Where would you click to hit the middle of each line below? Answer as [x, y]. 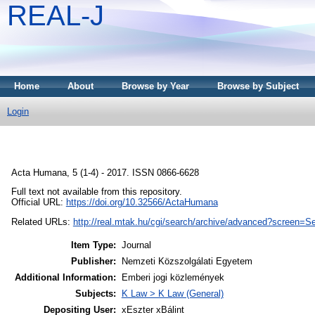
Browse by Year [155, 86]
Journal [136, 245]
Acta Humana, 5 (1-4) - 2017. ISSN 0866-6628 [105, 172]
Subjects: [95, 293]
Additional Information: [65, 277]
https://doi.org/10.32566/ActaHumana [142, 202]
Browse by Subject [258, 86]
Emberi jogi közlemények [173, 277]
